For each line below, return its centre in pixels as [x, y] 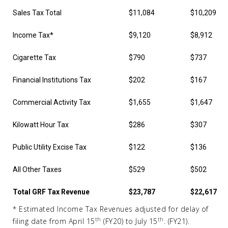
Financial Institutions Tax [52, 80]
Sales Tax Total [37, 13]
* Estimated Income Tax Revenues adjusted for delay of [111, 209]
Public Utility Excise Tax [50, 147]
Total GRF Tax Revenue [51, 192]
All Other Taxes [37, 169]
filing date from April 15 [54, 221]
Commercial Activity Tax [52, 102]
